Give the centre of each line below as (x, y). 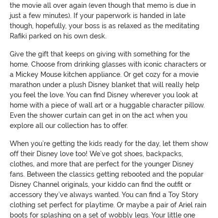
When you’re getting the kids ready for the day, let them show (109, 143)
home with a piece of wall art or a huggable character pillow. (107, 105)
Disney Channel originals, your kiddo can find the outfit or (100, 184)
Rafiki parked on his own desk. (58, 36)
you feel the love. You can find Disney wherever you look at (104, 95)
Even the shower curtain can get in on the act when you (99, 115)
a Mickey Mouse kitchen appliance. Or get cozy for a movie (104, 74)
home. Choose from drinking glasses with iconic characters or (108, 64)
